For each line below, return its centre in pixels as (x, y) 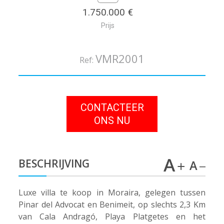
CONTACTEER (112, 107)
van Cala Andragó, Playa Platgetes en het (112, 217)
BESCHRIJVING (54, 163)
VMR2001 (120, 58)
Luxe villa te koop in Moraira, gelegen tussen (112, 193)
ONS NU (112, 120)
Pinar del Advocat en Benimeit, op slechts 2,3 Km (112, 205)
